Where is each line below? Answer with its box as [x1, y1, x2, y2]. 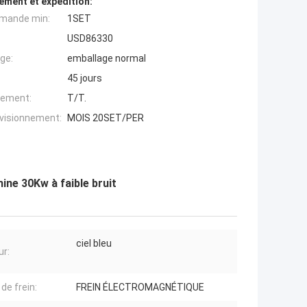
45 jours [67, 73, 102, 84]
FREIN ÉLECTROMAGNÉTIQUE [76, 282, 204, 293]
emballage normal [67, 53, 146, 64]
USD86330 [67, 33, 113, 45]
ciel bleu [76, 238, 112, 249]
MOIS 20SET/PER [67, 112, 144, 124]
